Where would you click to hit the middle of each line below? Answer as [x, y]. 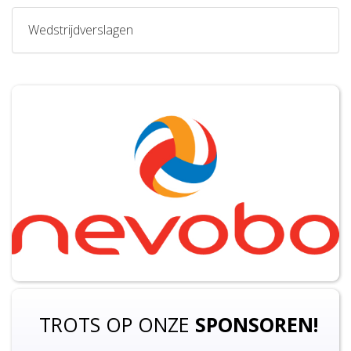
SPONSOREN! [256, 324]
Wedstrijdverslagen [81, 30]
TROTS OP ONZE [117, 324]
